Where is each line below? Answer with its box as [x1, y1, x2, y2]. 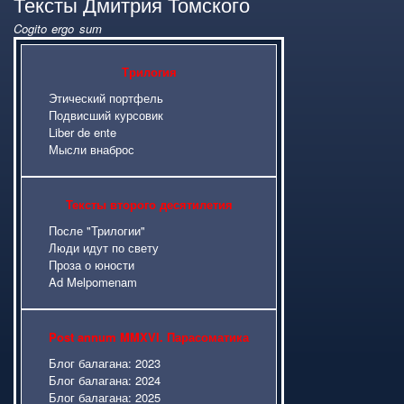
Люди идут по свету [49, 238, 159, 256]
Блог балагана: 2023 [49, 353, 161, 372]
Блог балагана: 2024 [49, 371, 161, 389]
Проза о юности [49, 255, 134, 273]
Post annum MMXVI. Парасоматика [49, 327, 249, 345]
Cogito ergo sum [14, 19, 102, 37]
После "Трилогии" [49, 221, 145, 239]
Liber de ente [49, 123, 116, 141]
